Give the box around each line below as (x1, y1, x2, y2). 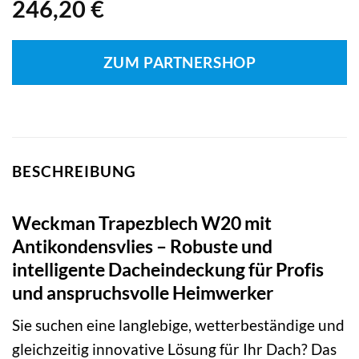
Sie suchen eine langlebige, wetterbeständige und (12, 316, 345, 335)
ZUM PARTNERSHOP (103, 54, 256, 72)
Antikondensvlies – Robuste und (12, 234, 272, 257)
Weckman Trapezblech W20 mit (12, 211, 272, 234)
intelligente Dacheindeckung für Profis (12, 257, 324, 280)
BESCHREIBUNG (12, 162, 136, 181)
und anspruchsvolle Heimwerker (12, 280, 273, 304)
